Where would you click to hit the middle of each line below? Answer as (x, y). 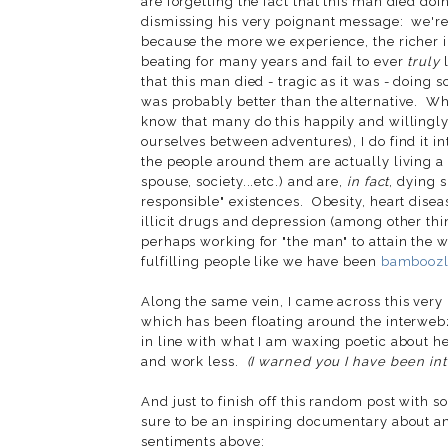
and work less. (194, 361)
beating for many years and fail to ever (274, 61)
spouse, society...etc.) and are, (244, 181)
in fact (368, 181)
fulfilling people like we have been (261, 261)
